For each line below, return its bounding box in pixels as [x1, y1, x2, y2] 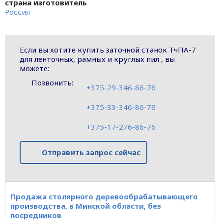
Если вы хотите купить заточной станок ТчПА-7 [20, 44, 196, 55]
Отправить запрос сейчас [41, 147, 140, 158]
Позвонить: [29, 77, 75, 87]
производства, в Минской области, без [10, 200, 161, 211]
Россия [5, 6, 30, 17]
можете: [20, 63, 49, 73]
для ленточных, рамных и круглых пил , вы [20, 54, 175, 64]
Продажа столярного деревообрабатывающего [10, 191, 198, 201]
